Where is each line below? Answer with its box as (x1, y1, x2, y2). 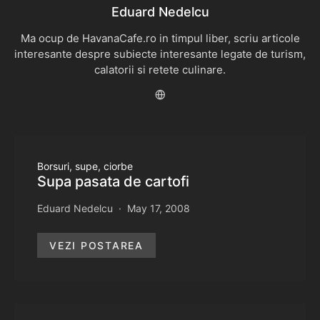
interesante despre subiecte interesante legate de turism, (14, 47, 306, 61)
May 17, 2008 (127, 202, 190, 214)
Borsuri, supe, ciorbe (37, 160, 133, 172)
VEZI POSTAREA (49, 239, 144, 251)
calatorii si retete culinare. (94, 63, 226, 76)
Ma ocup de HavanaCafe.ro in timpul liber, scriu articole (20, 31, 300, 45)
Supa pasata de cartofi (37, 173, 189, 190)
